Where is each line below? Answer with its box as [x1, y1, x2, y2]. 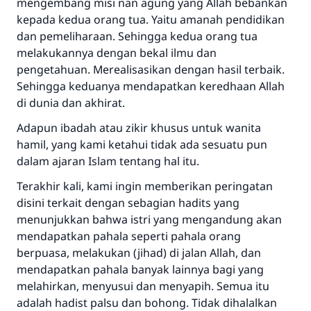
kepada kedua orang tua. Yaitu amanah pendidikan [17, 12, 285, 27]
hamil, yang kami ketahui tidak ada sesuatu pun [17, 137, 267, 152]
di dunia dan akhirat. [17, 95, 125, 110]
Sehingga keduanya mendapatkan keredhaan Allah [17, 78, 285, 94]
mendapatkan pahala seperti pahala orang [17, 228, 241, 244]
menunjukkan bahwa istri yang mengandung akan [17, 212, 282, 227]
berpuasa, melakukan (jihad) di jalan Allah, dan [17, 245, 261, 260]
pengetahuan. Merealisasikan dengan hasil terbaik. [17, 62, 285, 77]
